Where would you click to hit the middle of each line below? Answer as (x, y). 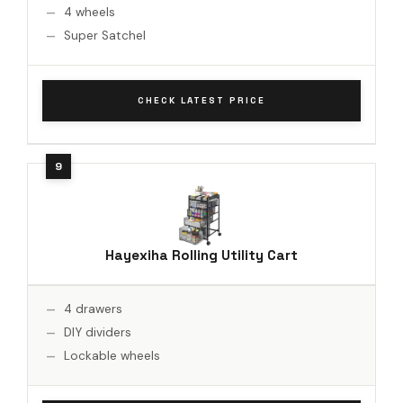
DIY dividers (98, 332)
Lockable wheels (112, 355)
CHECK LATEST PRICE (201, 100)
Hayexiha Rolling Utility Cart (201, 255)
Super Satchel (105, 35)
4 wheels (90, 12)
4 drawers (93, 309)
